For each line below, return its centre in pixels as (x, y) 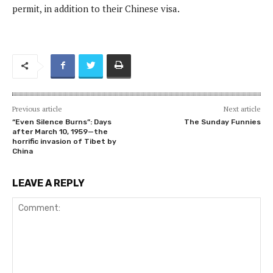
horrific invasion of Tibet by (64, 141)
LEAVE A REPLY (48, 183)
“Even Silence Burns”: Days (62, 122)
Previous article (37, 108)
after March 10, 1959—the (60, 131)
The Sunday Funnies (222, 122)
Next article (242, 108)
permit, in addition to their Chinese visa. (96, 8)
